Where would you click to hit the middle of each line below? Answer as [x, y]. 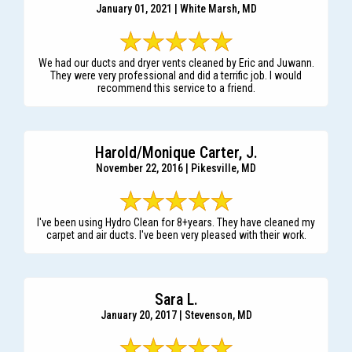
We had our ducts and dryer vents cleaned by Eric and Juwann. [176, 63]
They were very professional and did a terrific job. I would [176, 76]
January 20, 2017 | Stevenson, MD [176, 315]
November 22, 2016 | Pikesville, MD [176, 169]
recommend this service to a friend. [176, 88]
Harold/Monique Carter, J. [176, 153]
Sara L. [176, 300]
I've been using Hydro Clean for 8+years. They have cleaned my [176, 223]
